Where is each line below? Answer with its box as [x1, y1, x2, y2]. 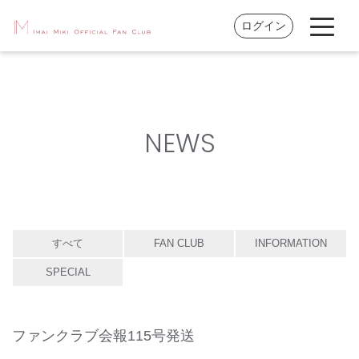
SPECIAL [45, 266, 91, 278]
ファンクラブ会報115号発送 [12, 328, 195, 344]
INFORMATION [254, 237, 327, 249]
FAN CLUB [154, 237, 205, 249]
